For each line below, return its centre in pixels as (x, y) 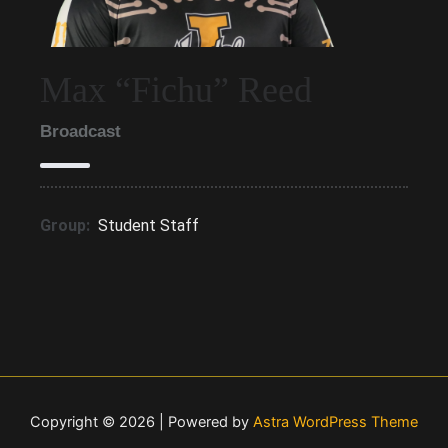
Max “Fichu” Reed (176, 89)
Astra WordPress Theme (335, 422)
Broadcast (81, 131)
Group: (65, 225)
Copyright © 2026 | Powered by (141, 422)
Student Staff (149, 225)
